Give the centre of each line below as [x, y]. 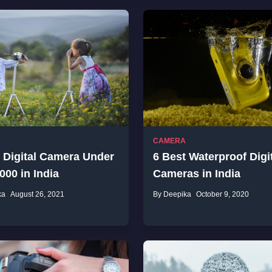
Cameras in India [197, 174]
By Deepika [172, 194]
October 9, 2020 [223, 194]
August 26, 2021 [37, 194]
